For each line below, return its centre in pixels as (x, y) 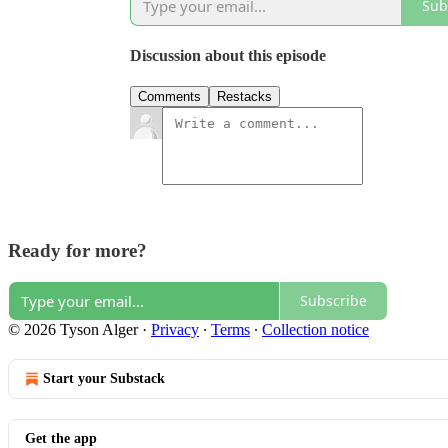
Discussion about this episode (228, 56)
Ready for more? (77, 251)
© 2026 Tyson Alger (73, 329)
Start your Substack (104, 378)
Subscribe (333, 301)
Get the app (61, 438)
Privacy (175, 329)
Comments (169, 97)
